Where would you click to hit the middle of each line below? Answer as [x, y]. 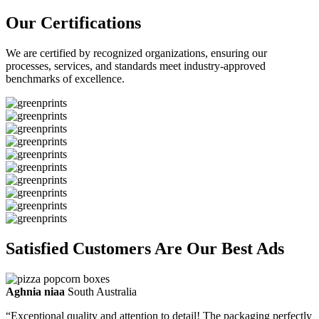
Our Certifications [73, 23]
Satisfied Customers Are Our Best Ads [145, 248]
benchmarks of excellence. [65, 79]
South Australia [102, 291]
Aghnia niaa [35, 291]
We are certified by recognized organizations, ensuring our [136, 53]
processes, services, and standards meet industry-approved [136, 66]
